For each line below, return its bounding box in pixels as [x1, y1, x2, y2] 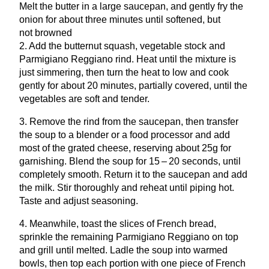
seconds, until [180, 156, 241, 166]
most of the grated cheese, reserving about [19, 142, 202, 153]
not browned [19, 27, 72, 38]
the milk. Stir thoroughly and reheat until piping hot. [19, 182, 234, 193]
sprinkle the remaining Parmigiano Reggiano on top [19, 231, 238, 242]
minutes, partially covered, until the [98, 80, 247, 91]
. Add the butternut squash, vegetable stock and [25, 40, 225, 51]
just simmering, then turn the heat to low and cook [19, 67, 229, 77]
